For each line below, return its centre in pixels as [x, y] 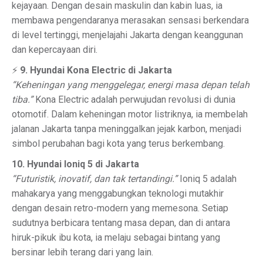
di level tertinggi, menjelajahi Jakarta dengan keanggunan [127, 35]
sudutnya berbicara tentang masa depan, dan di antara [121, 223]
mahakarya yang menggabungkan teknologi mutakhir [118, 193]
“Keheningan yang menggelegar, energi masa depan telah [131, 85]
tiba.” [22, 100]
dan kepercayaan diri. [55, 50]
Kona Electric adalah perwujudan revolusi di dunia [134, 100]
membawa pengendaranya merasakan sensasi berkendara [130, 20]
